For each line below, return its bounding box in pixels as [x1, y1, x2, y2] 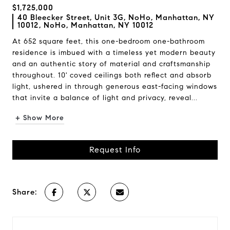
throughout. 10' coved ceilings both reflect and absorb [12, 71, 212, 80]
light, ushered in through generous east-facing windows [12, 82, 217, 91]
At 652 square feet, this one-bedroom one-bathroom [12, 37, 205, 46]
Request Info [89, 145, 141, 155]
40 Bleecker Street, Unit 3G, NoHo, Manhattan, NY [17, 13, 215, 22]
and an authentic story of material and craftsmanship [12, 60, 210, 68]
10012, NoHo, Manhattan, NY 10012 [17, 21, 154, 30]
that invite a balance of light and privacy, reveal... [12, 93, 198, 102]
